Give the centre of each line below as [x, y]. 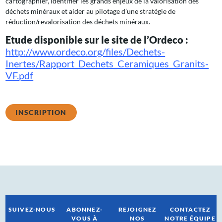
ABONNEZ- [85, 209]
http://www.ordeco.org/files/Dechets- [85, 51]
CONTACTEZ [190, 209]
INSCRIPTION [41, 112]
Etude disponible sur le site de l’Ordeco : [97, 39]
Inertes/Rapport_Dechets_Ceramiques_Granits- [107, 63]
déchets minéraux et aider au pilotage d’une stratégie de [91, 11]
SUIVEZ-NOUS [32, 209]
